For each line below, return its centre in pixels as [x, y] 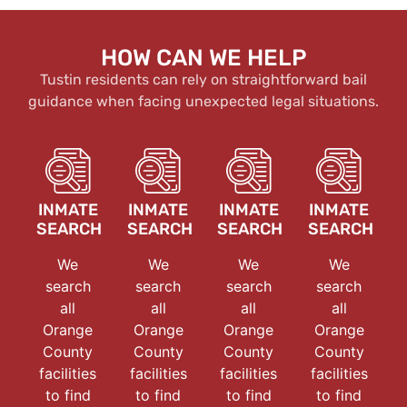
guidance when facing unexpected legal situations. [203, 101]
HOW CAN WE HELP [203, 57]
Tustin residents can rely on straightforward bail [203, 79]
